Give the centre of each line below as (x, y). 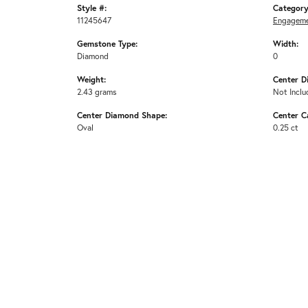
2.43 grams (97, 91)
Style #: (92, 7)
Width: (286, 43)
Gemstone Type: (107, 43)
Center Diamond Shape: (122, 114)
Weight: (91, 79)
